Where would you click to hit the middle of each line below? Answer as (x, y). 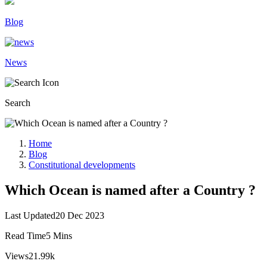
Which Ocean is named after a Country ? (130, 190)
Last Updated (30, 215)
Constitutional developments (82, 165)
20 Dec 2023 (80, 215)
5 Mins (59, 235)
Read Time (25, 235)
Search (18, 103)
